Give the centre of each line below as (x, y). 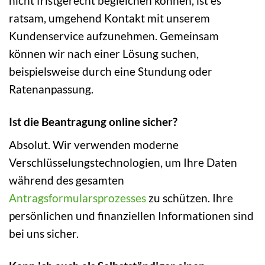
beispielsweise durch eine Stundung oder (111, 71)
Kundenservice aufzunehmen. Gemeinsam (114, 35)
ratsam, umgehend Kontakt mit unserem (109, 18)
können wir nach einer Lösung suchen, (104, 53)
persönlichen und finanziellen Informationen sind (131, 216)
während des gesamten (67, 180)
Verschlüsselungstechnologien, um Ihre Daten (123, 163)
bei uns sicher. (44, 234)
